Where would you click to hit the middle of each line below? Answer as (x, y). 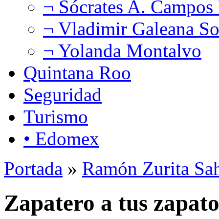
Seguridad (63, 94)
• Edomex (61, 138)
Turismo (56, 116)
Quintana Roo (77, 72)
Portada (33, 168)
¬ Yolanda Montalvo (122, 50)
